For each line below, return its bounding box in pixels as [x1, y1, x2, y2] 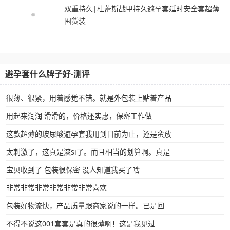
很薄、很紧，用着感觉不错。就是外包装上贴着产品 [6, 93, 171, 103]
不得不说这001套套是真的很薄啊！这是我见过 [6, 219, 155, 229]
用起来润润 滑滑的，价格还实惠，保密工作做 [6, 111, 152, 121]
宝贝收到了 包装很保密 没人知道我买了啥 [6, 165, 140, 175]
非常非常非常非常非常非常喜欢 [6, 183, 107, 193]
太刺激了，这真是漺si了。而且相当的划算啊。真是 [6, 147, 170, 157]
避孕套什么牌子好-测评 [5, 68, 90, 80]
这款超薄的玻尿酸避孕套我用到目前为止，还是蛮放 [6, 129, 171, 139]
